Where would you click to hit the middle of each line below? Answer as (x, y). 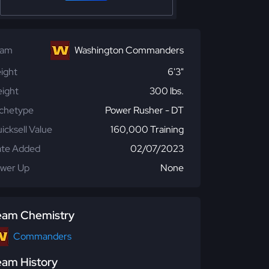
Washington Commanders (129, 50)
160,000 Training (147, 129)
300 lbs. (167, 91)
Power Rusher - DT (144, 110)
